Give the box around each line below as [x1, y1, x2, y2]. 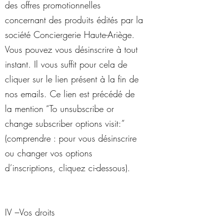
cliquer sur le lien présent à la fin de [5, 73, 139, 85]
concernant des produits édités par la [5, 14, 143, 26]
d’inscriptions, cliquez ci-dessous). [5, 162, 130, 174]
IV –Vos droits [5, 206, 55, 218]
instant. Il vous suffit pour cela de [5, 58, 127, 70]
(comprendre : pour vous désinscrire [5, 132, 137, 144]
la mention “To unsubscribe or [5, 103, 114, 114]
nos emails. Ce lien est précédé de [5, 88, 135, 100]
